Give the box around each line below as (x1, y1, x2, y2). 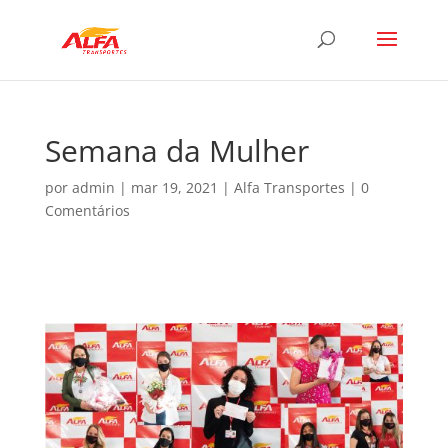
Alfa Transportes (233, 178, 345, 197)
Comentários (44, 201, 130, 220)
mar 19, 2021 (130, 178, 218, 197)
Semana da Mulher (44, 130, 309, 171)
